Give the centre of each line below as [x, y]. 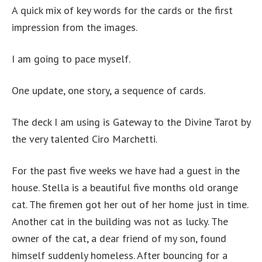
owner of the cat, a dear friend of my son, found [119, 239]
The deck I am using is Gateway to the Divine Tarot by [131, 122]
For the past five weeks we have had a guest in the [126, 171]
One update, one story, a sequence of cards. [108, 91]
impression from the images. [75, 27]
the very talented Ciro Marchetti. [85, 139]
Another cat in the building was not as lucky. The [120, 222]
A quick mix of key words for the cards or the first [122, 11]
